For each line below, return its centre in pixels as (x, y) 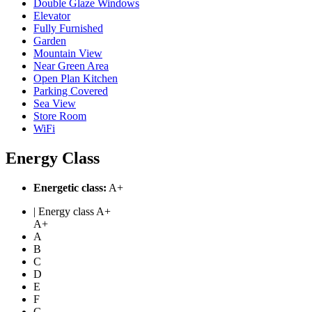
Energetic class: (70, 187)
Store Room (60, 116)
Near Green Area (71, 65)
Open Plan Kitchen (76, 78)
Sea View (55, 103)
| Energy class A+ (72, 211)
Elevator (52, 15)
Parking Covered (71, 91)
